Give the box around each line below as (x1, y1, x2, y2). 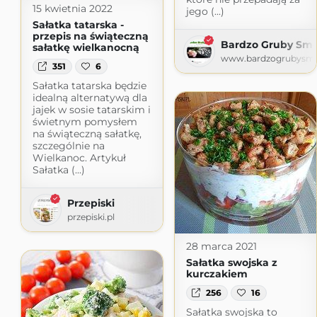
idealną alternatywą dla (32, 91, 147, 105)
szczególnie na (32, 139, 105, 153)
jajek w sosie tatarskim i (32, 103, 151, 117)
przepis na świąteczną (32, 29, 149, 42)
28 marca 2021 (185, 239, 257, 253)
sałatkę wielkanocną (32, 40, 139, 54)
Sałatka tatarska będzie (32, 79, 146, 93)
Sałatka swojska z (185, 255, 277, 269)
